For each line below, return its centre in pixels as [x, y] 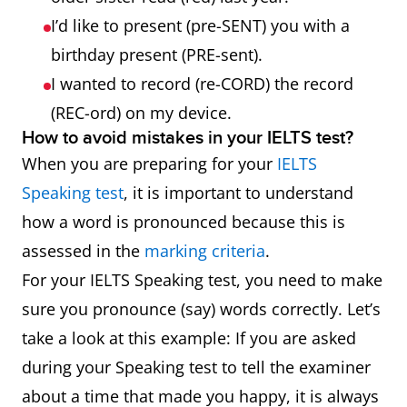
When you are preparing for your [149, 164]
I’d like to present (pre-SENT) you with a [200, 25]
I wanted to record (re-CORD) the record [202, 84]
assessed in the [83, 251]
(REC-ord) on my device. [141, 113]
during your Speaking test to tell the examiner [196, 367]
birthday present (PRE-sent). [159, 55]
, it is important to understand [238, 193]
